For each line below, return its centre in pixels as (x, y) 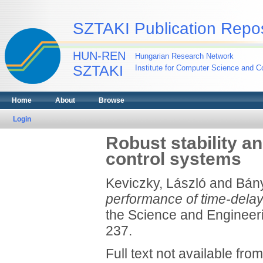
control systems (173, 159)
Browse (112, 100)
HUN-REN (99, 56)
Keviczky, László (156, 183)
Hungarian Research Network (184, 56)
